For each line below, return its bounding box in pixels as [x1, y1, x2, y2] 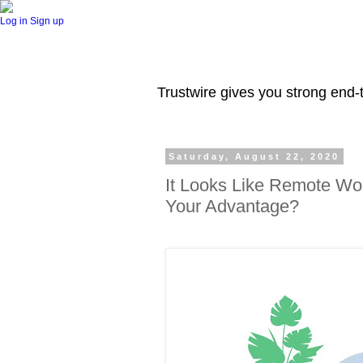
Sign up [30, 15, 64, 27]
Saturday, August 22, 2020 [169, 152, 340, 161]
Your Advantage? [165, 195, 299, 216]
